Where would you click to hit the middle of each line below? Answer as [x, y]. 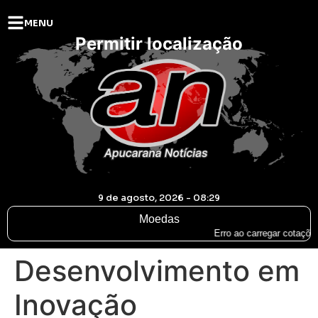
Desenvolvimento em [157, 271]
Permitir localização [159, 44]
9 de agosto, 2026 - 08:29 [159, 198]
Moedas [159, 219]
